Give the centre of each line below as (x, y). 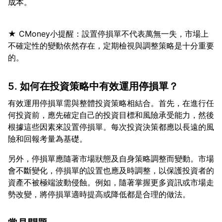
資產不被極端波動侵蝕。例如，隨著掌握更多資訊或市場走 (111, 182)
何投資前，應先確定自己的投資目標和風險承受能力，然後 (111, 115)
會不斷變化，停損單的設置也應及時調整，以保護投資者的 (111, 170)
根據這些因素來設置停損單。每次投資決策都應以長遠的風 (111, 127)
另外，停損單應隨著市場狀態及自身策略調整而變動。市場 (111, 159)
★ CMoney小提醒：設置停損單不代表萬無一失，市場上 (108, 34)
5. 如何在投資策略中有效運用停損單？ (93, 86)
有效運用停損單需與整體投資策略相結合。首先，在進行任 (111, 103)
